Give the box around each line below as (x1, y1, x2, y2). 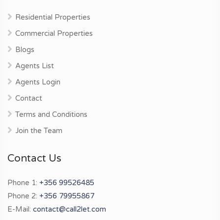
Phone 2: (7, 192, 39, 201)
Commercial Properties (15, 29, 93, 38)
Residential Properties (15, 13, 90, 22)
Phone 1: (7, 178, 39, 188)
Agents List (15, 61, 54, 71)
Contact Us (7, 152, 61, 165)
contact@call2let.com (33, 205, 106, 214)
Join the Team (15, 126, 62, 136)
